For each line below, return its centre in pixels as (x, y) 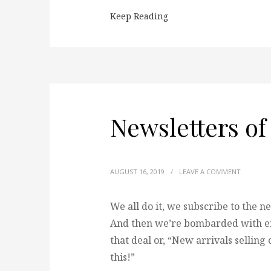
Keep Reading (139, 16)
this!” (122, 257)
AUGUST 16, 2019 (137, 171)
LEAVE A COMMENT (210, 171)
